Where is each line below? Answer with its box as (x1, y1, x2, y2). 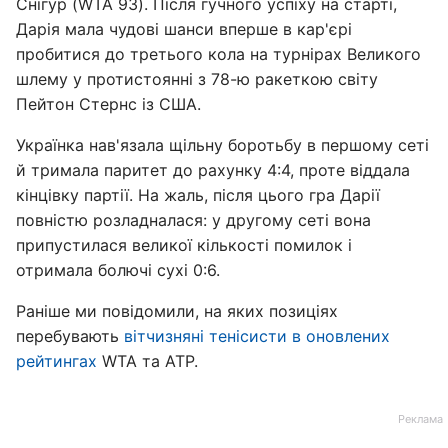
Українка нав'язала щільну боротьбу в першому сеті (16, 135, 429, 155)
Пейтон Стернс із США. (16, 94, 201, 114)
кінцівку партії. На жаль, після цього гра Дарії (16, 185, 380, 205)
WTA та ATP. (97, 351, 198, 371)
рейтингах (16, 351, 97, 371)
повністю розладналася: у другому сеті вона (16, 210, 371, 230)
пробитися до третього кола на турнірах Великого (16, 44, 421, 64)
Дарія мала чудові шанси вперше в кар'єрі (16, 19, 352, 39)
